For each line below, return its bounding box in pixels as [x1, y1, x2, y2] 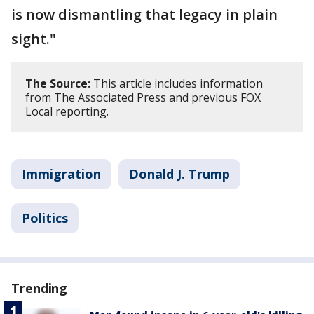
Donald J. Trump [129, 165, 230, 182]
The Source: [25, 75, 90, 91]
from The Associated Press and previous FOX [25, 89, 261, 105]
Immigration [22, 165, 101, 182]
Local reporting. [25, 103, 111, 119]
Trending [11, 279, 68, 296]
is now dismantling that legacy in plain [11, 4, 278, 24]
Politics [22, 209, 68, 226]
